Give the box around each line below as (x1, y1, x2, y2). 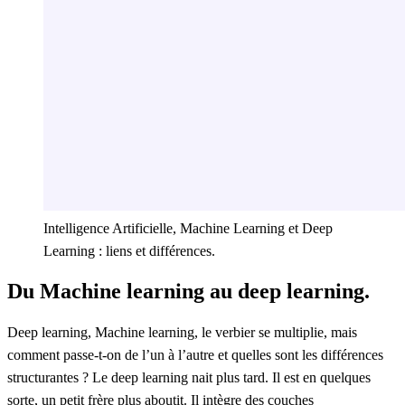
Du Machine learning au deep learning (7, 279, 364, 304)
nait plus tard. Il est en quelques (188, 370, 371, 386)
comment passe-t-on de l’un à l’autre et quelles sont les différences (7, 347, 383, 363)
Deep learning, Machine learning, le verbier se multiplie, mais (7, 325, 357, 341)
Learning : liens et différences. (43, 243, 215, 259)
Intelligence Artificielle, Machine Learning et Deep (43, 221, 333, 237)
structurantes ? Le (7, 370, 111, 386)
